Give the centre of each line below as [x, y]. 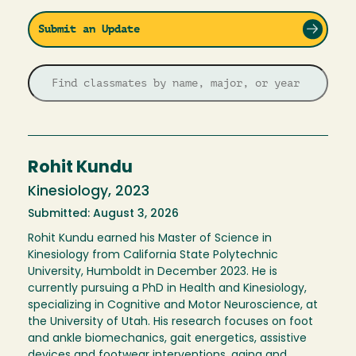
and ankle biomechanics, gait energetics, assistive [167, 339]
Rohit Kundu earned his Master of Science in [150, 239]
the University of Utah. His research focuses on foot [170, 323]
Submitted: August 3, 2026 [103, 215]
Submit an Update [89, 29]
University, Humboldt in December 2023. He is [153, 273]
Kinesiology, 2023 [89, 192]
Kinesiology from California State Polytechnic [153, 256]
